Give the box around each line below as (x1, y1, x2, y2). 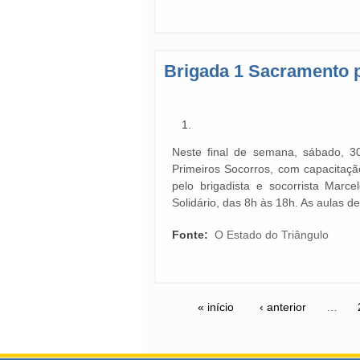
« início (198, 301, 234, 313)
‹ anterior (260, 301, 306, 313)
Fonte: (172, 228, 211, 241)
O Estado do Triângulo (215, 228, 329, 241)
